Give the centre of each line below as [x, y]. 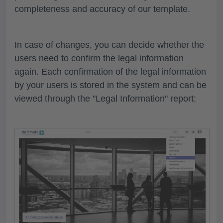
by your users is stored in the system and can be [111, 85]
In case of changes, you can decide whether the [109, 45]
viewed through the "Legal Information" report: [105, 99]
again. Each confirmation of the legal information [110, 72]
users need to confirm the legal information [99, 58]
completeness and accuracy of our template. [104, 9]
